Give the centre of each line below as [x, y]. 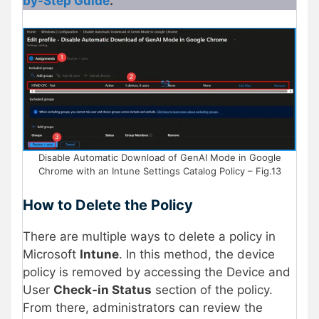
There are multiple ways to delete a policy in [149, 236]
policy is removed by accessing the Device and [157, 272]
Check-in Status [103, 289]
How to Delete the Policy [108, 205]
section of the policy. [212, 289]
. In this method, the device [197, 254]
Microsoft [51, 254]
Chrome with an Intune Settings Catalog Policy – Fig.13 [159, 171]
